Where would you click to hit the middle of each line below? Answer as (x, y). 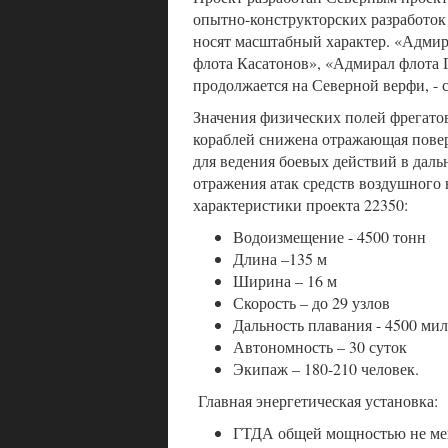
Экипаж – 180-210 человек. (326, 369)
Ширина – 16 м (285, 281)
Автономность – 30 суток (320, 347)
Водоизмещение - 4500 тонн (329, 237)
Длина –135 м (280, 259)
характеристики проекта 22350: (300, 205)
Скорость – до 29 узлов (311, 303)
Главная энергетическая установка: (315, 401)
